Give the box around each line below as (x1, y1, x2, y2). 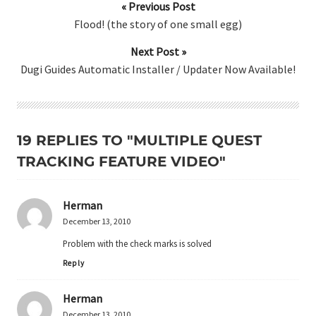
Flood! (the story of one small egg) (74, 16, 242, 31)
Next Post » (130, 44, 186, 59)
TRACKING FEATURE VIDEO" (17, 152, 226, 170)
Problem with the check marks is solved (63, 237, 212, 249)
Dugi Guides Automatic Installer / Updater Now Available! (20, 61, 296, 76)
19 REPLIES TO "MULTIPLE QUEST (17, 131, 262, 149)
